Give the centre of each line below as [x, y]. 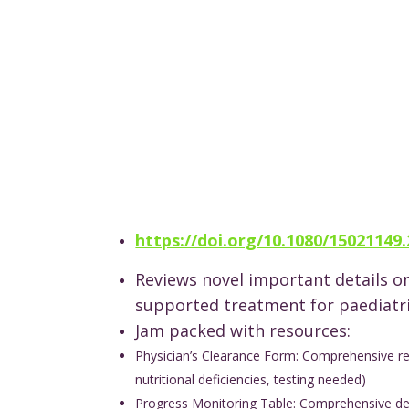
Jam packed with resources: [243, 330]
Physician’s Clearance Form [216, 355]
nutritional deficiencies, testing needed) [251, 379]
